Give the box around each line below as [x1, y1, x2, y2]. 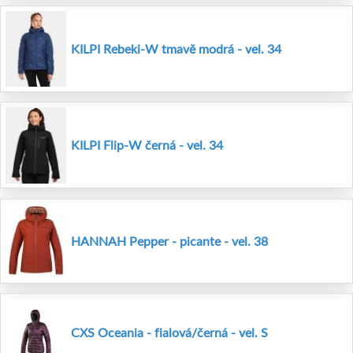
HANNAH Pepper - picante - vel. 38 [71, 232, 268, 248]
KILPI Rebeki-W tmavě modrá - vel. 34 [71, 40, 281, 56]
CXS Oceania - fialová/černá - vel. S [71, 325, 268, 340]
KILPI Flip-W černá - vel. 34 [71, 137, 223, 153]
